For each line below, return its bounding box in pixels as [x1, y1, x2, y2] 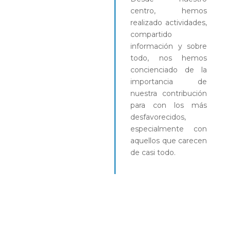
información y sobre [130, 41, 207, 51]
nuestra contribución [130, 88, 207, 98]
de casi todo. [130, 147, 176, 157]
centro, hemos [130, 6, 207, 15]
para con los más [130, 100, 207, 110]
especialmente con [130, 124, 207, 133]
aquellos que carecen [130, 136, 207, 145]
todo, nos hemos [130, 53, 207, 63]
